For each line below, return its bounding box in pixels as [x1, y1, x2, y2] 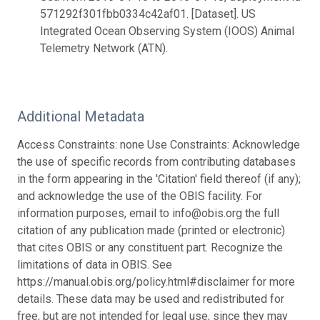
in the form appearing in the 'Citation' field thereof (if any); [17, 171, 301, 186]
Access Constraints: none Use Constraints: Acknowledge [17, 137, 300, 151]
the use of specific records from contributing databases [17, 154, 296, 169]
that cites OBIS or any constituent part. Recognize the [17, 240, 283, 254]
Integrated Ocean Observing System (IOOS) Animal [40, 24, 294, 38]
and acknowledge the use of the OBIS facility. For [17, 189, 262, 203]
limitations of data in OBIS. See [17, 257, 172, 271]
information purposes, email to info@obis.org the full [17, 206, 279, 220]
